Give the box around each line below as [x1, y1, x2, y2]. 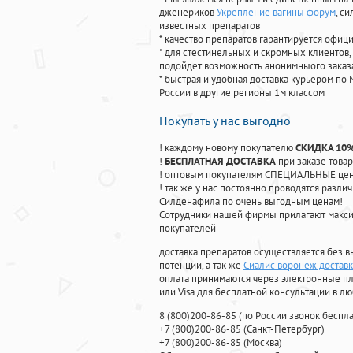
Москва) [247, 336, 282, 350]
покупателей [159, 221, 216, 236]
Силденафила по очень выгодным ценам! [159, 195, 343, 209]
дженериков [159, 6, 217, 20]
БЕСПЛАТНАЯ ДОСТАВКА [165, 154, 276, 169]
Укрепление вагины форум [217, 6, 336, 20]
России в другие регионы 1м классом [159, 86, 325, 100]
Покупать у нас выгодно [159, 113, 291, 129]
